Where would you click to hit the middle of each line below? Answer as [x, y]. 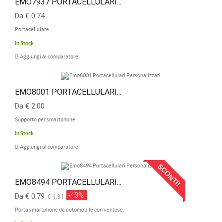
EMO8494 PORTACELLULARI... [68, 182]
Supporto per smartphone [45, 119]
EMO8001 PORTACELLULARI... [68, 92]
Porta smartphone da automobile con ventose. [69, 210]
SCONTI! [169, 175]
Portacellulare [32, 29]
